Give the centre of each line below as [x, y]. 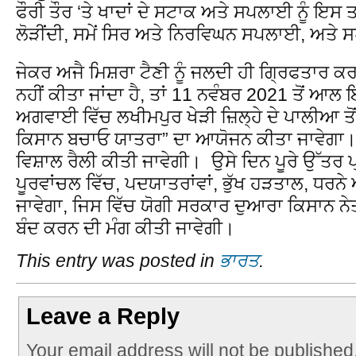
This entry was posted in [118, 261]
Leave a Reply [103, 317]
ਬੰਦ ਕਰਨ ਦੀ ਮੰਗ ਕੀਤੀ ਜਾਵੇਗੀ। [126, 228]
